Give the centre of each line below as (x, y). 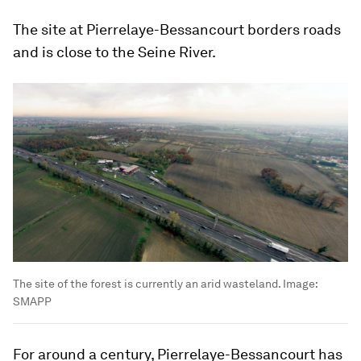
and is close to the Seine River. (114, 52)
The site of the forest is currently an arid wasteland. (147, 283)
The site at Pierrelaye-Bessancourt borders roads (177, 29)
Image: (299, 283)
